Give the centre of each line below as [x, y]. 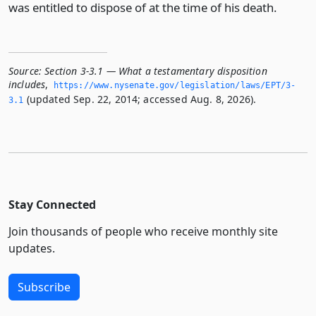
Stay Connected [52, 205]
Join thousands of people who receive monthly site [143, 231]
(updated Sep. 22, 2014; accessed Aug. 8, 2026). [140, 99]
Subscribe [44, 287]
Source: [25, 71]
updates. [32, 248]
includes [27, 84]
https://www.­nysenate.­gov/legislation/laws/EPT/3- [175, 85]
